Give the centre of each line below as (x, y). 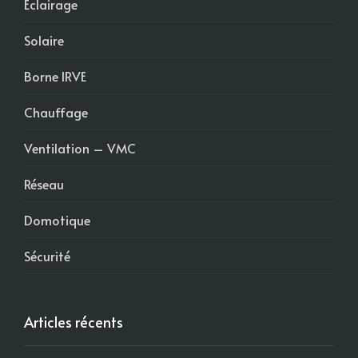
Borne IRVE (55, 76)
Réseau (44, 183)
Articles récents (74, 321)
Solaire (44, 40)
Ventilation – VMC (80, 147)
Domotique (57, 219)
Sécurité (47, 255)
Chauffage (56, 111)
